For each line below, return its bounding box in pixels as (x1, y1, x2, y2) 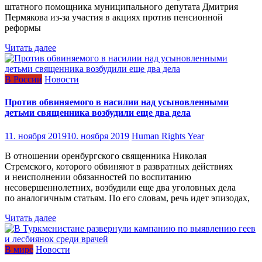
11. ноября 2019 (5, 130, 67, 141)
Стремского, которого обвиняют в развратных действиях (5, 161, 233, 171)
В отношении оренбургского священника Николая (5, 150, 206, 161)
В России (5, 74, 42, 85)
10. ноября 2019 (67, 130, 129, 141)
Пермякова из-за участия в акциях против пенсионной (5, 12, 223, 23)
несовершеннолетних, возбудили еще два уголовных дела (5, 182, 236, 192)
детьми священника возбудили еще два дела (5, 108, 191, 118)
